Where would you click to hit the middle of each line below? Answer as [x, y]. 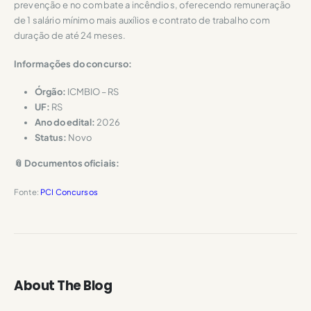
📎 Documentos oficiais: [67, 163]
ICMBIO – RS [92, 92]
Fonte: [27, 192]
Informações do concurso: [73, 64]
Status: [50, 138]
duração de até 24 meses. [70, 36]
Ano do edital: [65, 123]
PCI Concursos [69, 192]
